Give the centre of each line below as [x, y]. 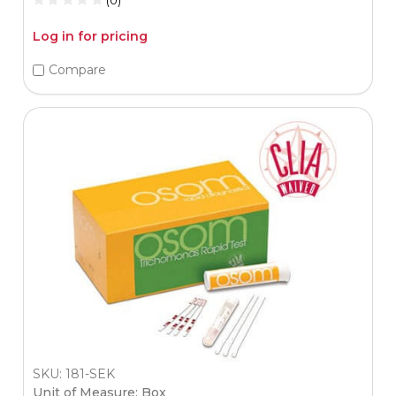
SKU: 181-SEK [73, 374]
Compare [77, 70]
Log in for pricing [90, 36]
